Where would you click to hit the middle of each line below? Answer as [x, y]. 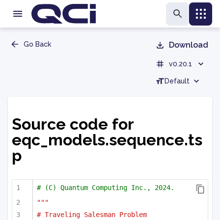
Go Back [37, 44]
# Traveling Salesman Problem [92, 215]
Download [189, 45]
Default [177, 81]
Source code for [73, 124]
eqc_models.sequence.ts [107, 140]
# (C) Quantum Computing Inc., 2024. [106, 188]
